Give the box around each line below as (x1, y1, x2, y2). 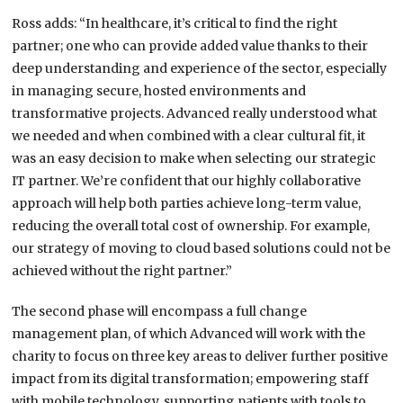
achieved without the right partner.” (12, 263, 233, 280)
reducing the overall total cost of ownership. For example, (12, 218, 371, 235)
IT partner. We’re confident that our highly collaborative (12, 173, 362, 190)
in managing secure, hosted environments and (12, 83, 307, 100)
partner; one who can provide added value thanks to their (12, 38, 369, 55)
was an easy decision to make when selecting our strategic (12, 150, 377, 167)
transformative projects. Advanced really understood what (12, 105, 378, 122)
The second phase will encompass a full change (12, 303, 308, 320)
